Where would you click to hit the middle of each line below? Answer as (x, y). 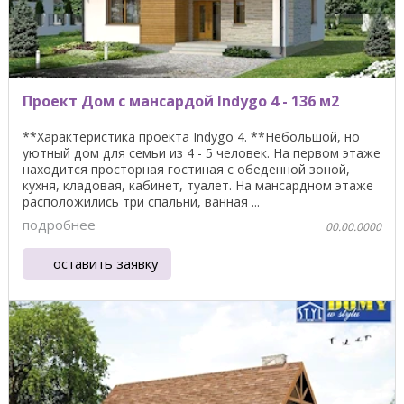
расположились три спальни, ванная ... (141, 201)
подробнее (59, 225)
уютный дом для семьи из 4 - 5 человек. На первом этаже (202, 152)
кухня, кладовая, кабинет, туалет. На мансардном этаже (198, 185)
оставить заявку (106, 263)
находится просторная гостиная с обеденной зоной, (186, 169)
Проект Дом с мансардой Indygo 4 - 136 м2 (181, 101)
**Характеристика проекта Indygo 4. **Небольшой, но (191, 136)
